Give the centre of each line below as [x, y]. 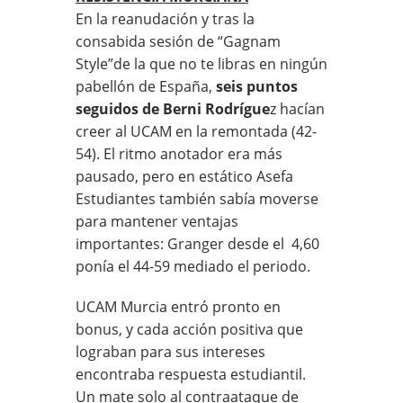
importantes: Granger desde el [180, 243]
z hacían [297, 108]
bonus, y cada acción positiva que [189, 329]
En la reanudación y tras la [165, 18]
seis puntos [255, 86]
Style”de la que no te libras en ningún [201, 63]
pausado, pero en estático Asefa [184, 176]
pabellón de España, [144, 86]
